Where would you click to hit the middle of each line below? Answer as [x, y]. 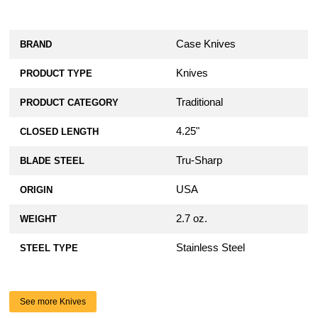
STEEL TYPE [49, 248]
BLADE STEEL [53, 161]
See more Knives [53, 302]
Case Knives [206, 44]
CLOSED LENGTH [60, 132]
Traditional [200, 103]
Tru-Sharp [199, 161]
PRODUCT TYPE [56, 74]
